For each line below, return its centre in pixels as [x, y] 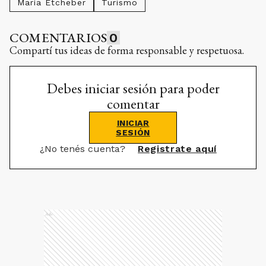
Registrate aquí [177, 149]
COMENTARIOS [58, 38]
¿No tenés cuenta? [84, 149]
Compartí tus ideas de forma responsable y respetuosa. [127, 50]
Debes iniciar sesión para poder [133, 88]
